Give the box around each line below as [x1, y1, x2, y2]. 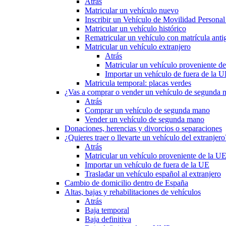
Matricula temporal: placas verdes [85, 79, 191, 88]
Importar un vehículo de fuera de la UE [85, 160, 209, 169]
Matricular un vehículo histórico [85, 24, 186, 33]
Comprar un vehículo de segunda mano [85, 106, 210, 115]
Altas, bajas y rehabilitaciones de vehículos [65, 188, 201, 197]
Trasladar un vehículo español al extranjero [85, 169, 221, 179]
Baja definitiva [85, 215, 131, 224]
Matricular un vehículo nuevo [85, 6, 179, 15]
